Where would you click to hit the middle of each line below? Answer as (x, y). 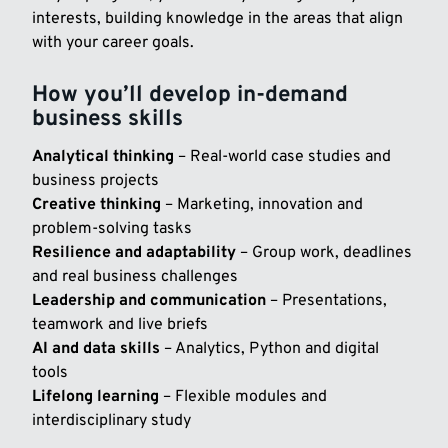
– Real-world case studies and (282, 156)
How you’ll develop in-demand (190, 96)
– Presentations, (326, 300)
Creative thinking (96, 204)
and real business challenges (135, 276)
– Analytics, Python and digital (269, 348)
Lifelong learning (95, 396)
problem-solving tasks (112, 228)
